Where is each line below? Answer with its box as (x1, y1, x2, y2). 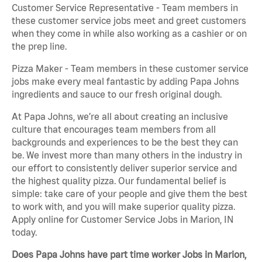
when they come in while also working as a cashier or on (12, 28, 247, 39)
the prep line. (12, 41, 67, 52)
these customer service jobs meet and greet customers (12, 15, 246, 26)
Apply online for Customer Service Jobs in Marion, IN (12, 214, 233, 225)
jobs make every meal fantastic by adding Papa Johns (12, 76, 239, 87)
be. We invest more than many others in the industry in (12, 150, 242, 161)
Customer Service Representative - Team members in (12, 2, 238, 13)
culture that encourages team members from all (12, 124, 216, 135)
